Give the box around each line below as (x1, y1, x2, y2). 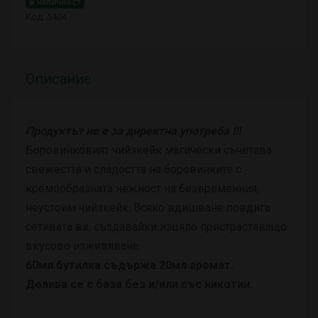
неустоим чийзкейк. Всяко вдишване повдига (26, 201, 270, 214)
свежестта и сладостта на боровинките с (26, 163, 241, 176)
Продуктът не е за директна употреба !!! (26, 124, 241, 138)
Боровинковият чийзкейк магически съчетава (26, 143, 272, 157)
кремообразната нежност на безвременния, (26, 182, 259, 195)
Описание (26, 70, 92, 87)
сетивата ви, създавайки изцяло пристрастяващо (26, 220, 287, 234)
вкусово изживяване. (26, 239, 141, 253)
